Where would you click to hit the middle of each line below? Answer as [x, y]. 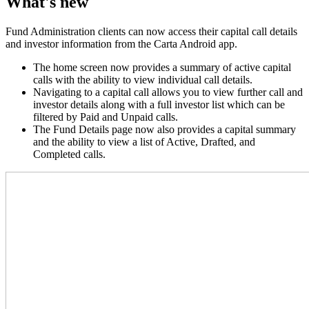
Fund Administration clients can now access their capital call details [151, 32]
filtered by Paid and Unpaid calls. [106, 117]
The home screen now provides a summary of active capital [162, 68]
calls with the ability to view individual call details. [143, 80]
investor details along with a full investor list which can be [159, 105]
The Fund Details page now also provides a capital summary [165, 130]
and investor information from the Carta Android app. [121, 44]
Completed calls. [69, 154]
